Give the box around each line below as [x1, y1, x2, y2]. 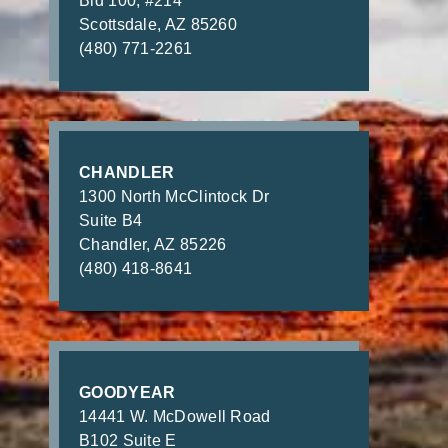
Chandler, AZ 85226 [79, 236, 227, 254]
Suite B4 [79, 212, 143, 230]
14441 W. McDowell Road [79, 408, 271, 426]
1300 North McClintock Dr [79, 188, 270, 206]
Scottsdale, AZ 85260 [79, 16, 237, 34]
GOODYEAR [79, 384, 176, 402]
